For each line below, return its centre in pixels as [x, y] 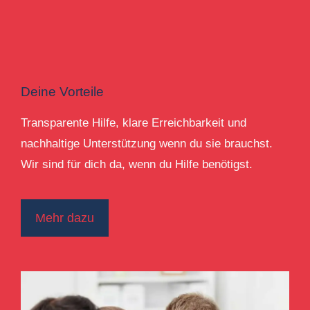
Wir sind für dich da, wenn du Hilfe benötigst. [137, 164]
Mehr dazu [65, 218]
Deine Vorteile [62, 92]
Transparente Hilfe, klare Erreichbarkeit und [134, 123]
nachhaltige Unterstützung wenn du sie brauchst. [147, 144]
